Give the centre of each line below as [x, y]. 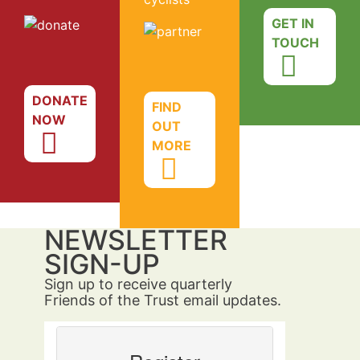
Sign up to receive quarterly [138, 284]
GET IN [293, 23]
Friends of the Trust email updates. [163, 300]
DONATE [60, 100]
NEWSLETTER [136, 240]
